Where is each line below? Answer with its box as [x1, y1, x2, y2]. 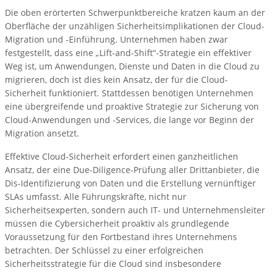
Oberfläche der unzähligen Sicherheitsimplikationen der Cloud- [5, 20, 264, 32]
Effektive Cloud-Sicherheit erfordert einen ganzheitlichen [5, 151, 238, 163]
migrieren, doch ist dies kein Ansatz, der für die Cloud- [5, 74, 228, 86]
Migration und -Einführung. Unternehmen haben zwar [5, 34, 228, 46]
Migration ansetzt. [5, 127, 79, 140]
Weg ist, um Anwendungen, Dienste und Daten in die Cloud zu [5, 60, 260, 73]
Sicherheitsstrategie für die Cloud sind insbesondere [5, 258, 221, 270]
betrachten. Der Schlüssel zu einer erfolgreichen [5, 244, 204, 257]
